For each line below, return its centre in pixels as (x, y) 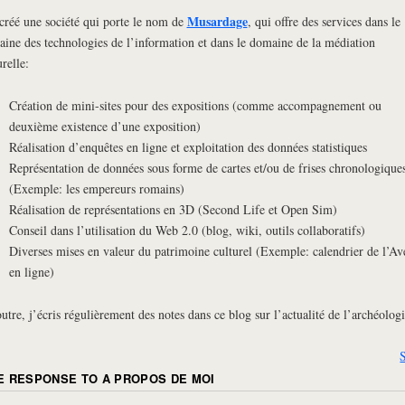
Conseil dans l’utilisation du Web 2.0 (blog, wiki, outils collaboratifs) (187, 230)
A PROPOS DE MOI (158, 379)
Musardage (217, 21)
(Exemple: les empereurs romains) (96, 188)
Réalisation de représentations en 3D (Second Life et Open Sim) (173, 209)
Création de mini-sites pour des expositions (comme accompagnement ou (195, 105)
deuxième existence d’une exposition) (104, 126)
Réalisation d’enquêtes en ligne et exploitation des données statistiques (188, 146)
